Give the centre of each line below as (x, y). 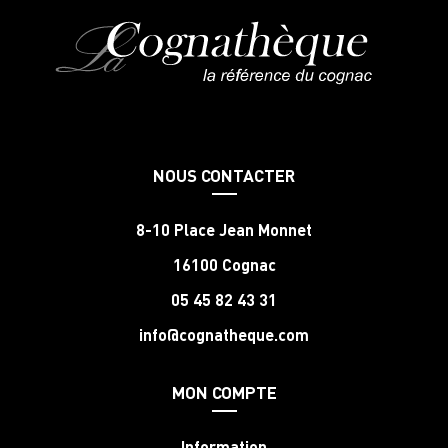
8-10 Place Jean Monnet (224, 229)
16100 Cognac (224, 264)
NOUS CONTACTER (224, 174)
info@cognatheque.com (224, 334)
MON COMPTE (224, 391)
